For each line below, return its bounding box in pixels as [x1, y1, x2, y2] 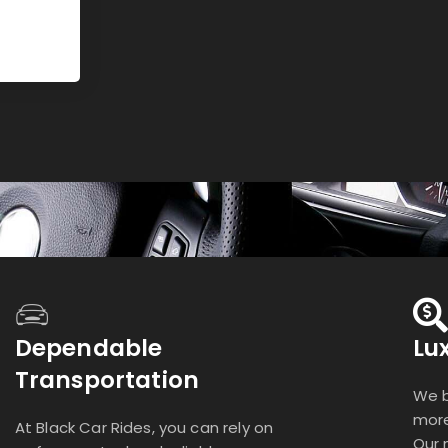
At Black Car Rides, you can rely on [14, 416, 274, 438]
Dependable [14, 331, 163, 364]
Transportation [14, 363, 199, 396]
